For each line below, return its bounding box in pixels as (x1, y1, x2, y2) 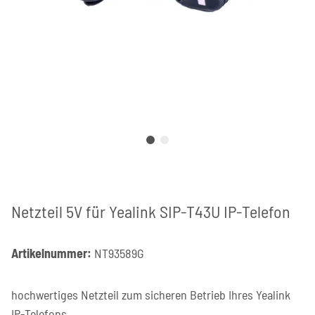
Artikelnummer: (11, 245, 94, 261)
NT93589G (94, 245, 144, 261)
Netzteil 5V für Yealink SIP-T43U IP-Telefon (11, 200, 290, 221)
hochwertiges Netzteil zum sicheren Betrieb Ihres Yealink (11, 286, 290, 302)
